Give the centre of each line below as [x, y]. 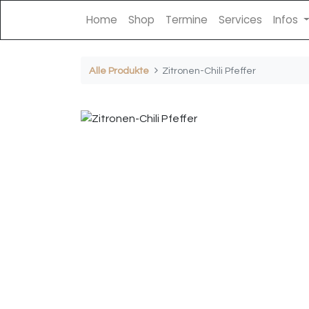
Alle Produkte [119, 70]
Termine [187, 20]
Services [240, 20]
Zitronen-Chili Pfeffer [209, 70]
